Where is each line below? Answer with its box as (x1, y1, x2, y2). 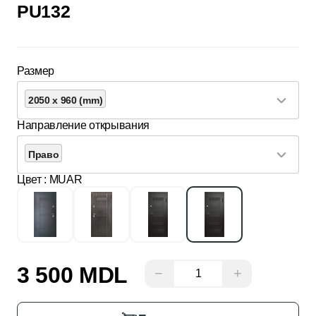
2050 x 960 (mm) (28, 94, 103, 106)
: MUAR (44, 173, 83, 186)
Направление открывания (17, 119, 150, 131)
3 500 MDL (17, 262, 128, 288)
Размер (17, 64, 55, 77)
